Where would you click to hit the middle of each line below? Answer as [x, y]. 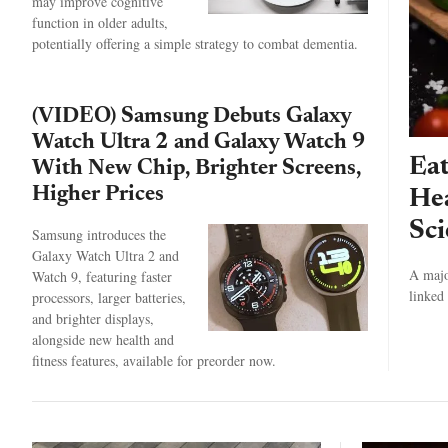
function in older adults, [100, 22]
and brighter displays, [93, 318]
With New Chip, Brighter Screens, [196, 169]
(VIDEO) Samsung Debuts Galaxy [192, 117]
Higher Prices [98, 195]
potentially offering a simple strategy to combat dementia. [195, 43]
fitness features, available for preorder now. [154, 360]
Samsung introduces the [99, 234]
